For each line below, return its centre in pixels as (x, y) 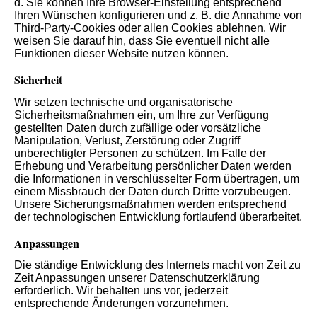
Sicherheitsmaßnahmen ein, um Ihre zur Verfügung (142, 115)
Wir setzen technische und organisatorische (123, 102)
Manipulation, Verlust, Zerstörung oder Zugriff (127, 140)
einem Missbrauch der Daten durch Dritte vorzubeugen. (152, 191)
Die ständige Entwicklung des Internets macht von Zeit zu (157, 265)
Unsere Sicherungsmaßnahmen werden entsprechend (150, 204)
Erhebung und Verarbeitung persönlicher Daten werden (153, 166)
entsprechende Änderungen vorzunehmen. (121, 303)
